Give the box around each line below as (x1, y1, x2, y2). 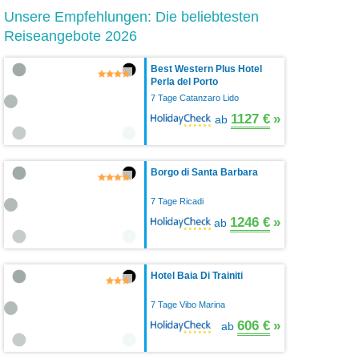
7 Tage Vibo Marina (151, 299, 225, 309)
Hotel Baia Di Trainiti (151, 269, 243, 281)
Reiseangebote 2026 (4, 27, 137, 44)
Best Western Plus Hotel (151, 63, 262, 75)
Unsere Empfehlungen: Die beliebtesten (4, 8, 259, 25)
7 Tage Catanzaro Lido (151, 92, 239, 103)
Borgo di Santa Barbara (151, 166, 258, 178)
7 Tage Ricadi (151, 196, 204, 206)
